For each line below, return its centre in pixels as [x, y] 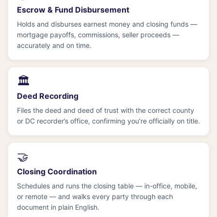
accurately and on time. [54, 45]
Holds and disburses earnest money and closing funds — [107, 24]
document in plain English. [58, 207]
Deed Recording [48, 96]
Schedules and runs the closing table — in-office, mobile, [107, 186]
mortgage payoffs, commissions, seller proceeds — [98, 34]
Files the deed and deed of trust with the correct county [106, 110]
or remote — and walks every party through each [95, 196]
